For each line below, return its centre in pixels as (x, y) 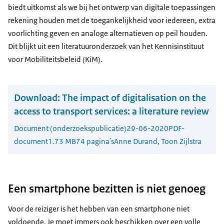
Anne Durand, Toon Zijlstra (158, 141)
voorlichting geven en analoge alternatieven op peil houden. (108, 33)
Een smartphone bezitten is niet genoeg (107, 189)
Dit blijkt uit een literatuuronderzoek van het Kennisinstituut (106, 46)
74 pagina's (95, 141)
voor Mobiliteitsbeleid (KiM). (55, 59)
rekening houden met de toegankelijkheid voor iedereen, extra (112, 20)
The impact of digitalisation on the (134, 98)
